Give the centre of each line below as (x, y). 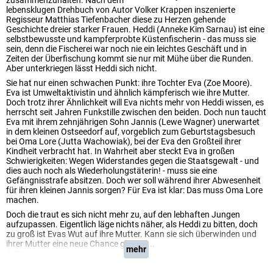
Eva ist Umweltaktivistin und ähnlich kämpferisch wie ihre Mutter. (128, 93)
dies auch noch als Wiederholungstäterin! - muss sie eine (112, 171)
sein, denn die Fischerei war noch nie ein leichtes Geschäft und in (126, 49)
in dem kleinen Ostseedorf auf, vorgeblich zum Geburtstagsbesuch (131, 132)
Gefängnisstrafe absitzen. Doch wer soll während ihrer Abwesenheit (133, 180)
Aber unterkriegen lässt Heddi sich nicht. (82, 68)
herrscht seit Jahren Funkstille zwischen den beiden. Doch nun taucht (136, 112)
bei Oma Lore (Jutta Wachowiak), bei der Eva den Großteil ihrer (124, 141)
